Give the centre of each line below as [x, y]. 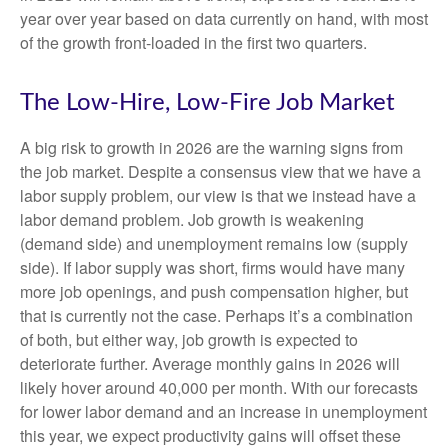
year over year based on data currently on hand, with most [224, 18]
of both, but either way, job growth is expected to [189, 339]
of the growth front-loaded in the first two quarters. [193, 42]
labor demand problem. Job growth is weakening [192, 219]
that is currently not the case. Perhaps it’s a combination [216, 315]
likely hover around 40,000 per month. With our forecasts [219, 387]
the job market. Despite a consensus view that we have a [220, 171]
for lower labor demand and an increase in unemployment [223, 411]
